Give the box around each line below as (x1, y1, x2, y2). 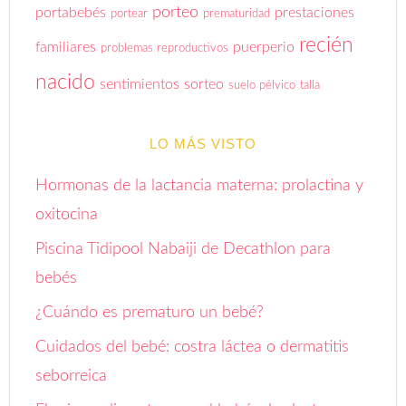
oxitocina (35, 206, 99, 223)
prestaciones (275, 5, 355, 20)
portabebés (35, 5, 107, 20)
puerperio (233, 39, 295, 54)
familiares (35, 39, 97, 54)
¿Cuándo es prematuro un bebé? (35, 304, 265, 321)
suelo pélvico (228, 78, 296, 92)
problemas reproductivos (101, 41, 229, 54)
